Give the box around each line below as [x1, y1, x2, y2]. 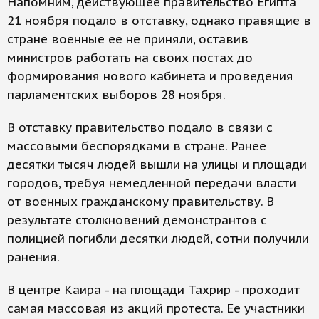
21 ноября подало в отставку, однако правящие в [7, 13, 311, 28]
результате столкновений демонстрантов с [7, 212, 267, 228]
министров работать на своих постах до [7, 50, 253, 66]
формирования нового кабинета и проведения [7, 68, 293, 84]
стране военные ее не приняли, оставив [7, 31, 249, 47]
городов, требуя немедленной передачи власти [7, 175, 296, 191]
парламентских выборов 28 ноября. [7, 87, 226, 103]
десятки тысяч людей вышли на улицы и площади [7, 157, 307, 172]
